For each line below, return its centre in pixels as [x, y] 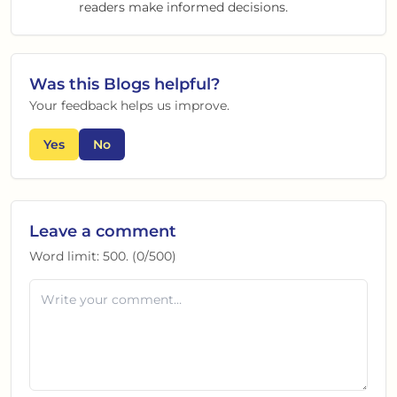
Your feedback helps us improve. [129, 105]
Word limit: [66, 256]
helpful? [185, 84]
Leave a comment [103, 231]
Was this [66, 84]
